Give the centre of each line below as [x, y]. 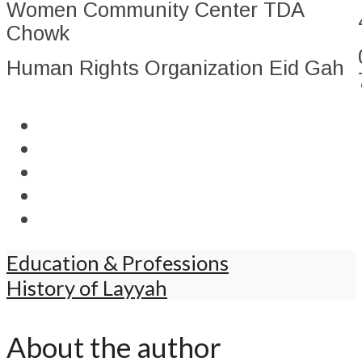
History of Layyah [87, 288]
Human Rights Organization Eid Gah [175, 68]
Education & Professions [118, 263]
